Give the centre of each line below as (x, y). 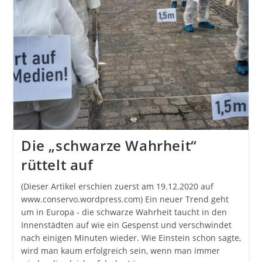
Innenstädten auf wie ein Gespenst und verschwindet (126, 225)
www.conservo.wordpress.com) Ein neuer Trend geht (125, 199)
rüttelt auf (57, 165)
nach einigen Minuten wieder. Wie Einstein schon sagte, (131, 238)
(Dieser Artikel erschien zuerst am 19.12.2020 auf (117, 187)
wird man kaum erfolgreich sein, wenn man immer (120, 251)
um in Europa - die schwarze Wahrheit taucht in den (124, 212)
